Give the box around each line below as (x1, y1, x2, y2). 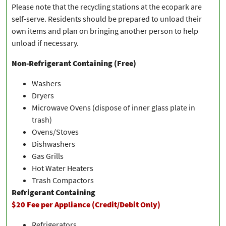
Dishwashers (32, 139, 75, 149)
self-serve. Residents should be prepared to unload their (12, 14, 202, 24)
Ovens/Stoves (32, 127, 79, 137)
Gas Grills (32, 151, 64, 161)
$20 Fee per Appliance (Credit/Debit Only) (12, 199, 160, 210)
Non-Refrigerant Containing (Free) (12, 58, 136, 69)
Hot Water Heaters (32, 163, 93, 174)
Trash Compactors (32, 175, 94, 186)
